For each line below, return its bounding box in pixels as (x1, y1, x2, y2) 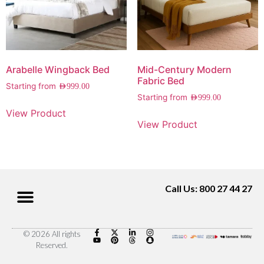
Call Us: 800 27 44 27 (164, 182, 252, 194)
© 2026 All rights (23, 229, 81, 239)
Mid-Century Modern (137, 64, 232, 76)
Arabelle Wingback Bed (6, 64, 110, 76)
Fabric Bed (137, 75, 184, 87)
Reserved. (36, 240, 68, 250)
